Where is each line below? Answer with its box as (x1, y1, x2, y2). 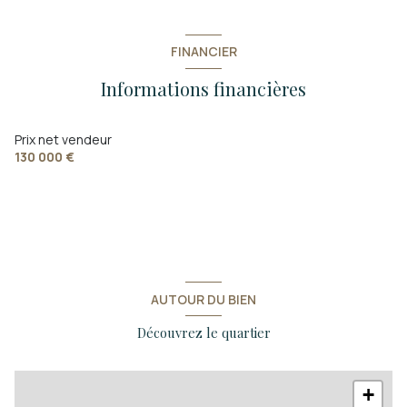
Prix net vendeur (15, 130, 112, 148)
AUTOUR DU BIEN (151, 290, 256, 308)
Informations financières (101, 75, 306, 101)
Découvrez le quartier (136, 323, 271, 342)
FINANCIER (170, 43, 237, 61)
